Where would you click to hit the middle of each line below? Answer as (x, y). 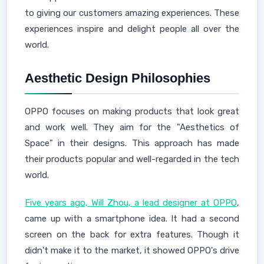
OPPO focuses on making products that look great (132, 111)
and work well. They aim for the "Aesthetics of (132, 127)
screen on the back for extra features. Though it (132, 235)
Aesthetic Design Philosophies (118, 78)
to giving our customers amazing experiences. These (132, 13)
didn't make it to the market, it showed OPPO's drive (132, 250)
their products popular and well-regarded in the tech (132, 159)
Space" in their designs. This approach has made (132, 143)
